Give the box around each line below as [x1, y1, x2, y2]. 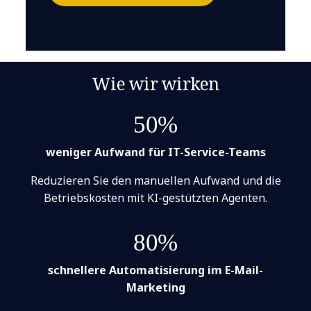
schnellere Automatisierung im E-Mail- [48, 262, 263, 278]
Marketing [126, 279, 185, 295]
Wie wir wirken [92, 71, 219, 95]
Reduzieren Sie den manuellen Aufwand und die [30, 172, 281, 188]
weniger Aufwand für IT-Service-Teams [45, 144, 266, 160]
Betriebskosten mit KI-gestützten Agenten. [44, 190, 267, 205]
